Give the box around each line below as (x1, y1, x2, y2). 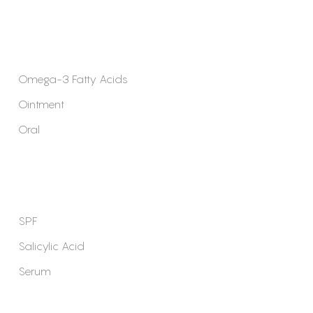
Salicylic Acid (18, 238, 85, 253)
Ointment (18, 96, 64, 111)
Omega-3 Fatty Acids (18, 71, 128, 86)
